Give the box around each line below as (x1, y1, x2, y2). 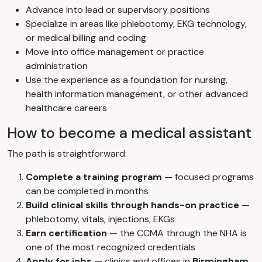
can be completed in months (26, 185, 149, 198)
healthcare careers (26, 102, 107, 115)
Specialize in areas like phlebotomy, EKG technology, (26, 18, 247, 30)
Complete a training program (26, 171, 162, 184)
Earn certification (26, 227, 107, 240)
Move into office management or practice (26, 46, 204, 58)
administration (26, 60, 88, 73)
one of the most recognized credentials (26, 241, 195, 254)
